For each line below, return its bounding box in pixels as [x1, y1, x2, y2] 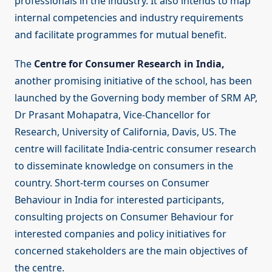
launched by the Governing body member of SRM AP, [15, 91, 257, 105]
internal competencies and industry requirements [15, 11, 243, 25]
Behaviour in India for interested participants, [15, 193, 224, 207]
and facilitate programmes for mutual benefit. [15, 28, 226, 42]
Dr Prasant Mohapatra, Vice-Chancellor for [15, 108, 211, 122]
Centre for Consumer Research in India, [34, 57, 225, 71]
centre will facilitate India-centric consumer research [15, 142, 256, 156]
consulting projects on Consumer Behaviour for [15, 210, 234, 224]
